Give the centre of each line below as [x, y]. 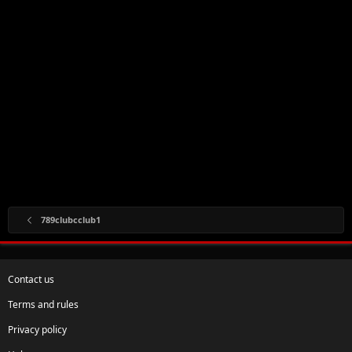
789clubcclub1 [70, 219]
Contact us [31, 279]
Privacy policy [37, 329]
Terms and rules [43, 304]
